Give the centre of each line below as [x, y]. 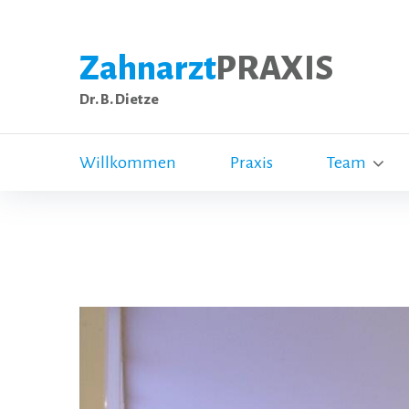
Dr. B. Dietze [119, 100]
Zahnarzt [147, 68]
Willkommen [128, 163]
